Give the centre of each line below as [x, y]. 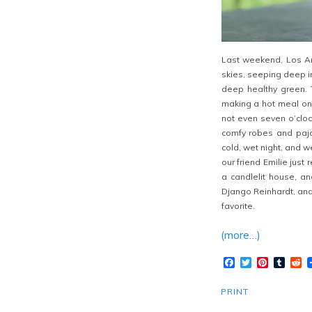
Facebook [259, 262]
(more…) [241, 235]
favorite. [238, 205]
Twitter [270, 262]
